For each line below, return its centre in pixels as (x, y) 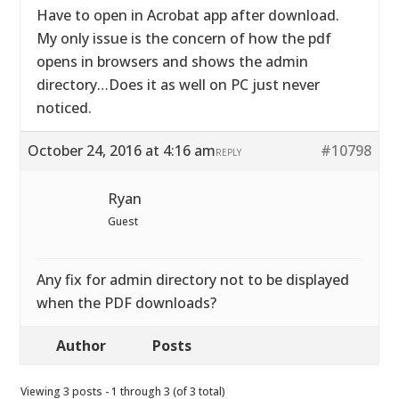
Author (81, 346)
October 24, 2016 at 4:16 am (122, 151)
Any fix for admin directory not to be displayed (193, 280)
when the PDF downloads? (127, 303)
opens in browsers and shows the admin (173, 61)
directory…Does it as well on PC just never (179, 85)
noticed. (65, 108)
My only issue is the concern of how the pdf (184, 38)
